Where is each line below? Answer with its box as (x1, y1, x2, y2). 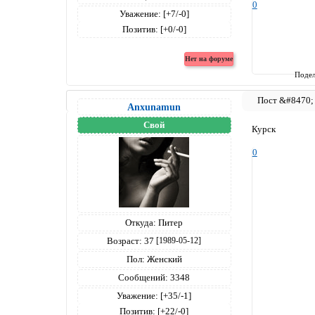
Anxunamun (127, 101, 181, 112)
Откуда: (125, 217, 157, 228)
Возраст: (107, 236, 143, 246)
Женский (144, 254, 182, 264)
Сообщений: (118, 272, 169, 283)
